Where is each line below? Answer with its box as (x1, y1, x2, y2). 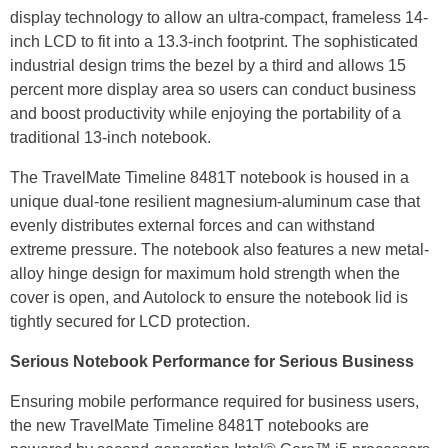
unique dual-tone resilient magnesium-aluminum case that (10, 193, 420, 211)
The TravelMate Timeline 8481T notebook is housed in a (10, 169, 409, 187)
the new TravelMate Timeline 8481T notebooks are (10, 417, 369, 435)
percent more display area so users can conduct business (10, 81, 416, 99)
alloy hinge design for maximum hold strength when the (10, 265, 400, 283)
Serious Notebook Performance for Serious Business (10, 353, 414, 371)
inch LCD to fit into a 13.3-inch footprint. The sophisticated (10, 33, 418, 51)
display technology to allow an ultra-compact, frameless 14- (10, 9, 428, 27)
